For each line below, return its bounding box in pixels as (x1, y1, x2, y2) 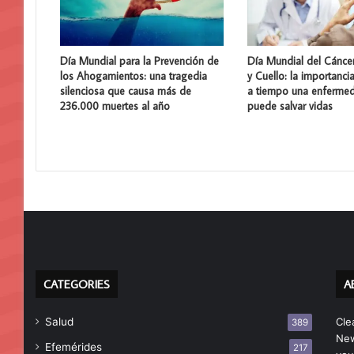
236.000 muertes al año (60, 98, 170, 113)
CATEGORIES (43, 276, 110, 292)
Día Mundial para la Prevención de (60, 53, 219, 68)
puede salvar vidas (247, 98, 333, 113)
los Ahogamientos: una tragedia (60, 68, 207, 83)
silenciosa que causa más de (60, 83, 191, 98)
